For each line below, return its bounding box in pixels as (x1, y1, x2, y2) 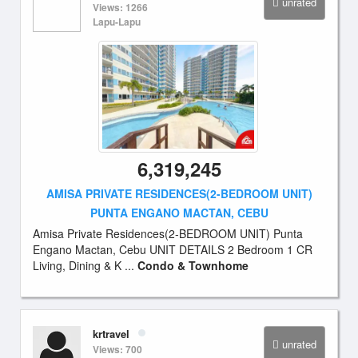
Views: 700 (93, 342, 142, 356)
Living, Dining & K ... (33, 257, 137, 273)
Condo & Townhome (137, 257, 249, 273)
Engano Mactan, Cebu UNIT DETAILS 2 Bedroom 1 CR (33, 241, 312, 257)
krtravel (93, 326, 129, 341)
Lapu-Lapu (93, 14, 141, 29)
